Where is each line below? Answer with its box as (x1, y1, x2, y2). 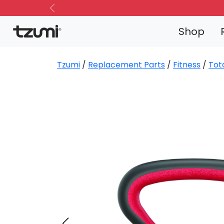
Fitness (173, 59, 200, 70)
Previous (51, 7, 84, 19)
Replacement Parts (88, 59, 165, 70)
